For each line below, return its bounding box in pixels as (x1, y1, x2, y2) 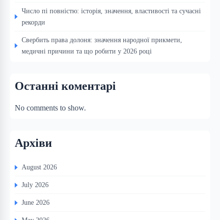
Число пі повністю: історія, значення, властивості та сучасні (22, 7, 201, 15)
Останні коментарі (15, 80, 116, 93)
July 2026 (22, 181, 49, 189)
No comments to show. (15, 104, 86, 112)
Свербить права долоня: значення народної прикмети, (22, 36, 182, 44)
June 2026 (22, 198, 50, 207)
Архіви (15, 137, 52, 150)
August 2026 (22, 163, 57, 171)
